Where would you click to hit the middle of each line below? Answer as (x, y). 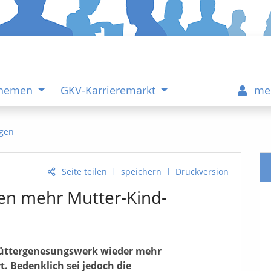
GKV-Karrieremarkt (109, 90)
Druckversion (202, 171)
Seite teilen (84, 171)
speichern (141, 171)
